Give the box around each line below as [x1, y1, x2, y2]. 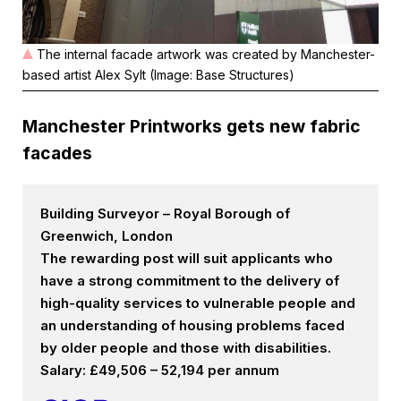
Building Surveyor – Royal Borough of [40, 205, 290, 223]
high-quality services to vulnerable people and [40, 294, 355, 312]
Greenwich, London [40, 227, 173, 245]
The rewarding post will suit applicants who [40, 250, 333, 268]
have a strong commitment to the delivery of [40, 272, 339, 290]
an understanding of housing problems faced [40, 317, 345, 335]
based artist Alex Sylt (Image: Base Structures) [22, 67, 294, 83]
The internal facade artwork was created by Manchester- [37, 47, 375, 63]
